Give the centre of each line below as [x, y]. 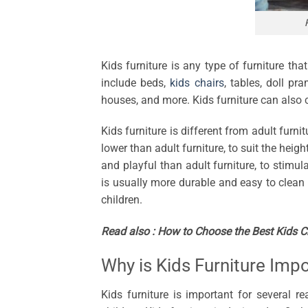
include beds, [136, 82]
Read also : [129, 232]
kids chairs [197, 82]
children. [122, 200]
